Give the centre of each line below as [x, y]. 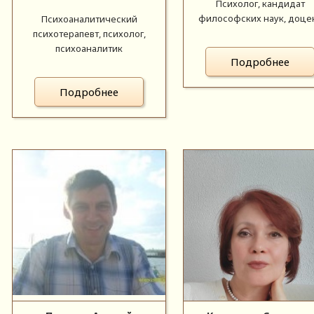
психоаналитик [89, 48]
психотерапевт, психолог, [89, 33]
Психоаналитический [89, 19]
